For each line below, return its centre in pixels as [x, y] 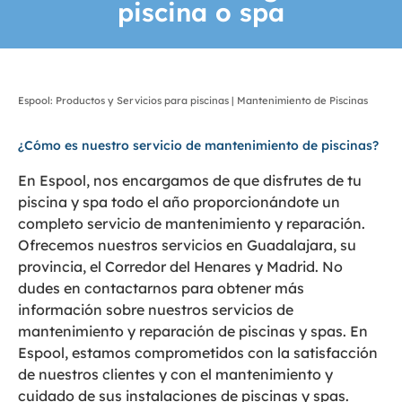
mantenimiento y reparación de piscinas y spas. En [193, 331]
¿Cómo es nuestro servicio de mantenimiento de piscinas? [198, 145]
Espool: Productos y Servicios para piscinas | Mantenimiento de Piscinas [193, 101]
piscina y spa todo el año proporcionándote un [179, 201]
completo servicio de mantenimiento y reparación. [192, 223]
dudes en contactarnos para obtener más [161, 288]
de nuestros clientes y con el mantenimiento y [175, 374]
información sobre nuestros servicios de [156, 309]
